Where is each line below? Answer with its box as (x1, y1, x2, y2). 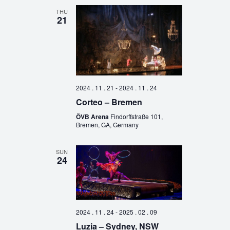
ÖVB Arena (75, 111, 110, 121)
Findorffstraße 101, (110, 111, 163, 121)
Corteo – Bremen (75, 95, 142, 108)
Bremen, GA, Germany (75, 120, 139, 129)
